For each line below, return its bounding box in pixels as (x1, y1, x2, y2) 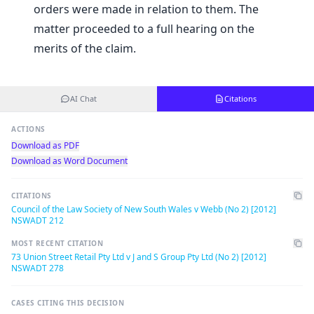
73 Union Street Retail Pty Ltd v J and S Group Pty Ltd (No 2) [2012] (11, 251, 266, 264)
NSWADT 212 (11, 214, 64, 227)
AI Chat (70, 93, 97, 104)
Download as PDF (11, 139, 79, 152)
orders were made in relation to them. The (34, 1, 259, 18)
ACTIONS (11, 124, 46, 135)
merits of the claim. (34, 41, 136, 57)
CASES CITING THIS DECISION (11, 298, 124, 308)
